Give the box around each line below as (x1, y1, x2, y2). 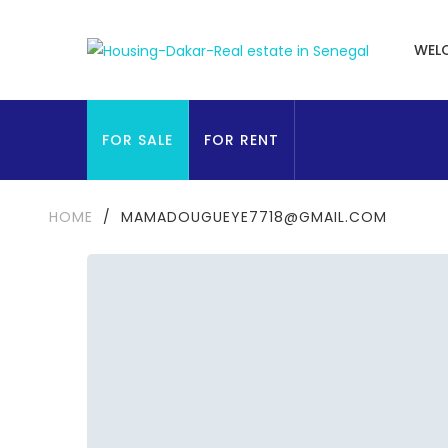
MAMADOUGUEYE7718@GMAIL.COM (120, 207, 387, 227)
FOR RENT (204, 130, 279, 150)
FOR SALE (102, 130, 173, 150)
